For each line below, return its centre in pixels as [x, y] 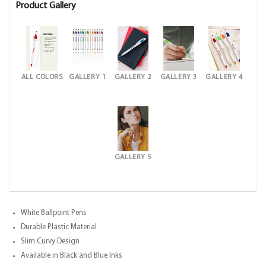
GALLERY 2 [133, 77]
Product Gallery [46, 6]
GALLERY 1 [88, 77]
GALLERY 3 [178, 77]
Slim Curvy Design [50, 241]
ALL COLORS [42, 77]
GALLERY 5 [133, 157]
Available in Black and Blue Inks [72, 256]
